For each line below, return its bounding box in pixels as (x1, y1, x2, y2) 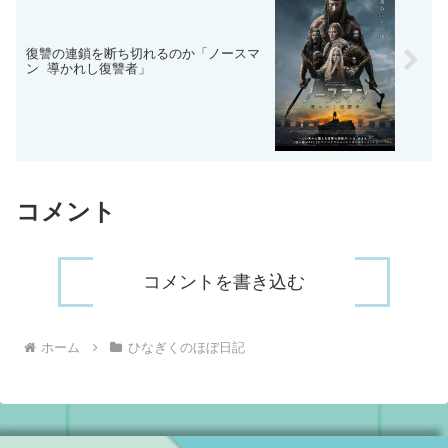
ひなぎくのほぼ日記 (127, 339, 245, 355)
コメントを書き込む (142, 271, 305, 292)
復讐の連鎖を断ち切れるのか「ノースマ (26, 45, 260, 61)
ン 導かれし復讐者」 (26, 60, 151, 76)
